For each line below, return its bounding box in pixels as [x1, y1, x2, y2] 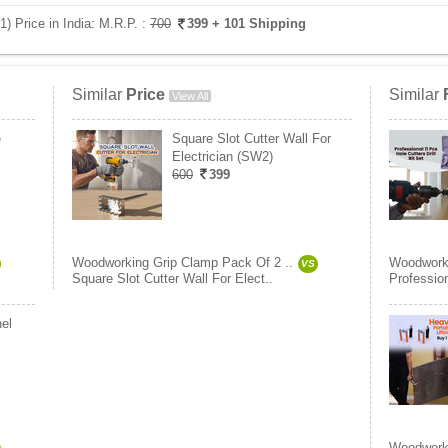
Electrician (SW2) [172, 149, 273, 164]
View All [172, 90, 208, 102]
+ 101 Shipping [212, 16, 306, 31]
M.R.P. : [99, 16, 150, 31]
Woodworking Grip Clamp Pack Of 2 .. [72, 255, 293, 270]
